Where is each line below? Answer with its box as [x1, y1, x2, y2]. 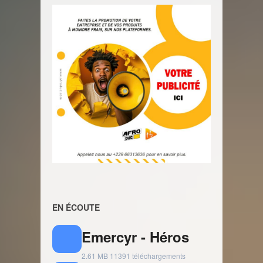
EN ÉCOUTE [52, 201, 100, 213]
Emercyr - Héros [82, 227, 189, 247]
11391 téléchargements [110, 251, 186, 261]
